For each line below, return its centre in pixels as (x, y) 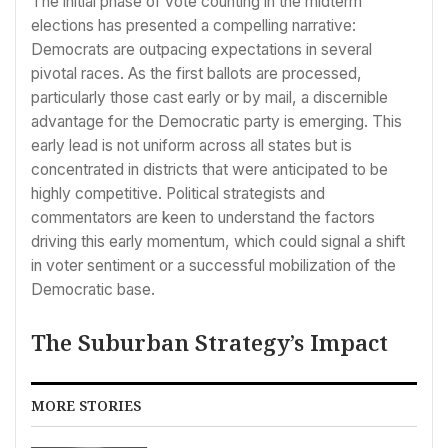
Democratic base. (93, 289)
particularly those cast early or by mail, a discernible (209, 97)
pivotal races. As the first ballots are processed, (196, 73)
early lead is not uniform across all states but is (191, 145)
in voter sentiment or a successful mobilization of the (213, 265)
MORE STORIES (86, 406)
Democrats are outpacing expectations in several (201, 49)
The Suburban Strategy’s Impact (209, 342)
